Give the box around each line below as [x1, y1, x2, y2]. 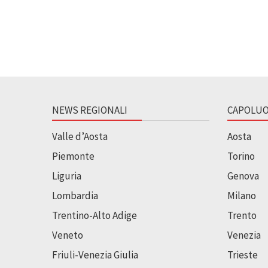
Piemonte [52, 149, 95, 163]
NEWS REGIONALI [52, 103, 127, 117]
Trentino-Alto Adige [52, 208, 137, 222]
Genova [227, 169, 259, 182]
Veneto [52, 228, 83, 242]
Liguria [52, 169, 81, 182]
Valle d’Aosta [52, 129, 108, 143]
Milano [227, 188, 256, 202]
